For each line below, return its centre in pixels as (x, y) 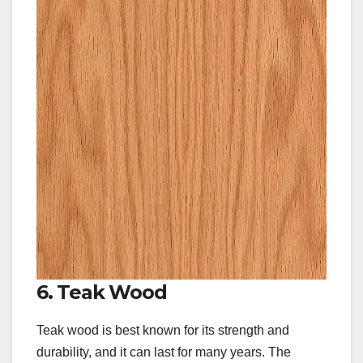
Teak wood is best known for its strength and (163, 330)
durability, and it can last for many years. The (164, 352)
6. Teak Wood (102, 292)
